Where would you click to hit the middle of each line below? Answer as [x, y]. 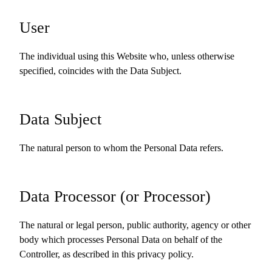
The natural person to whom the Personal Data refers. [121, 148]
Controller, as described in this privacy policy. [107, 254]
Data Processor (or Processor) [115, 196]
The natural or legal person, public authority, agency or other [135, 225]
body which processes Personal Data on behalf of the [121, 240]
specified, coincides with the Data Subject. [100, 71]
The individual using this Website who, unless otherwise [127, 56]
